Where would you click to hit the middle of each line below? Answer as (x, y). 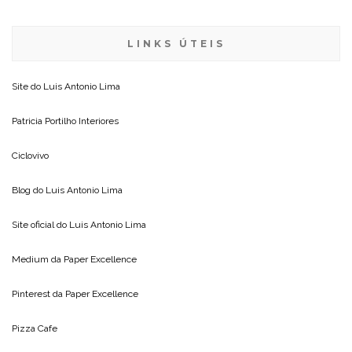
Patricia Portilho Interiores (65, 121)
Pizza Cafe (35, 329)
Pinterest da (38, 294)
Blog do (29, 191)
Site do (27, 87)
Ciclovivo (30, 156)
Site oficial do (40, 225)
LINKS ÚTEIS (176, 44)
